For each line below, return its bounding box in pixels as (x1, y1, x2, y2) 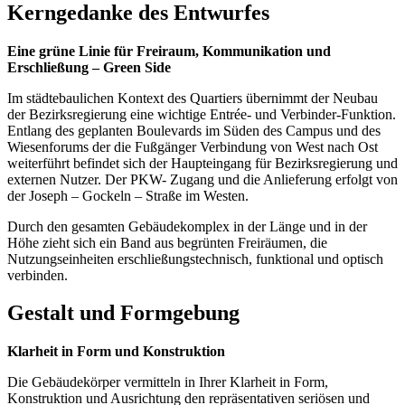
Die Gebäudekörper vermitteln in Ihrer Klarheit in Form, (7, 374, 328, 391)
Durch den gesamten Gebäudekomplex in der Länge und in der (7, 218, 367, 234)
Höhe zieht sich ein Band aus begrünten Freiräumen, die (7, 234, 327, 250)
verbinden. (7, 267, 68, 283)
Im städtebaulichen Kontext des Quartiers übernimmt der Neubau (7, 89, 378, 106)
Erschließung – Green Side (7, 59, 171, 75)
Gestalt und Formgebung (7, 301, 240, 325)
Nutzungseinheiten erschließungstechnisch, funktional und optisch (7, 250, 383, 267)
